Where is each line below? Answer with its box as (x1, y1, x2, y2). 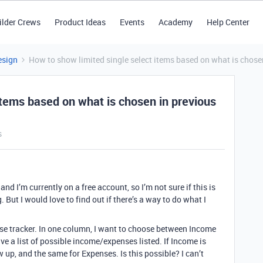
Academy (158, 16, 193, 28)
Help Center (206, 16, 249, 28)
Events (119, 16, 144, 28)
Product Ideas (54, 16, 106, 28)
